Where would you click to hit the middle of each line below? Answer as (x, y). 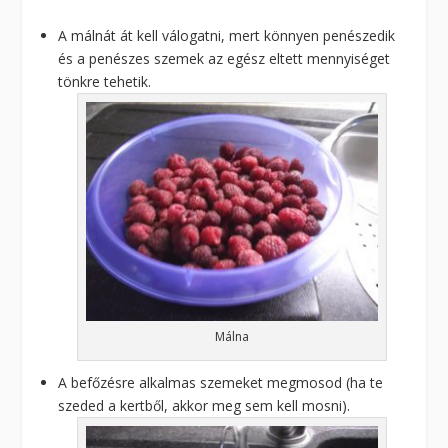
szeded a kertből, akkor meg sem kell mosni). (204, 405)
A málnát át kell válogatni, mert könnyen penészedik (227, 35)
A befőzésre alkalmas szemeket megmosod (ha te (221, 382)
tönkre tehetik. (105, 81)
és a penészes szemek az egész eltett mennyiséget (224, 58)
